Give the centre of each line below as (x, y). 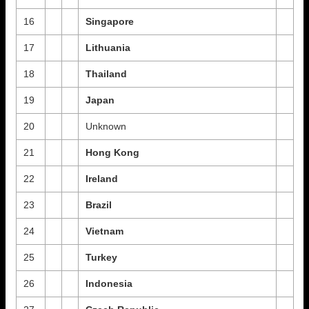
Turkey (101, 257)
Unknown (106, 126)
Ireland (101, 179)
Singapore (109, 21)
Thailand (106, 74)
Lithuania (108, 48)
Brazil (98, 205)
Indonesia (109, 283)
